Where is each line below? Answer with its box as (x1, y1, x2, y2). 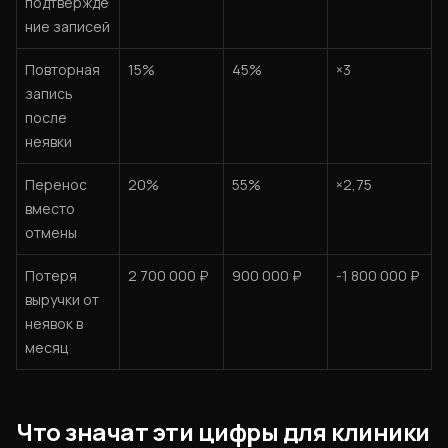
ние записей (25, 17, 110, 36)
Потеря (25, 266, 77, 285)
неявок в (25, 314, 83, 333)
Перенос (25, 175, 87, 194)
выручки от (25, 290, 99, 309)
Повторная (25, 60, 100, 79)
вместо (25, 199, 75, 218)
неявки (25, 132, 72, 151)
